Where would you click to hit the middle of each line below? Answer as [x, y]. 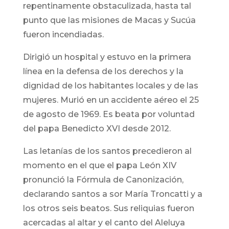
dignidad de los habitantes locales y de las [110, 86]
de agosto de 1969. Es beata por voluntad [109, 114]
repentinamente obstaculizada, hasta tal [107, 6]
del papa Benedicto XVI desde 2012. [98, 129]
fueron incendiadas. [63, 35]
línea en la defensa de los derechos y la [103, 72]
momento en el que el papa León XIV [99, 166]
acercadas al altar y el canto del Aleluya [104, 223]
